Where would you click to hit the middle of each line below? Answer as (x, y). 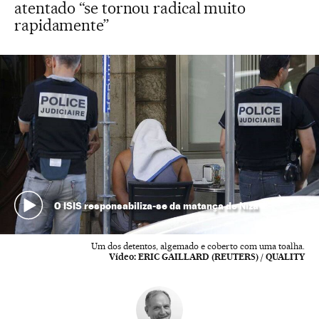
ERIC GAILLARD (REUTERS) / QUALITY (221, 257)
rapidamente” (62, 25)
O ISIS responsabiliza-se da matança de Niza (156, 205)
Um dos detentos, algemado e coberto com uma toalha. (198, 246)
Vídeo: (122, 257)
